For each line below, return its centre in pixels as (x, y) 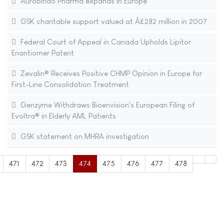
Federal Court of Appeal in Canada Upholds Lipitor (104, 42)
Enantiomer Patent (42, 53)
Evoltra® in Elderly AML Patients (63, 116)
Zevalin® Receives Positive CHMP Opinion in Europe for (110, 73)
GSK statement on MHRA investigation (83, 136)
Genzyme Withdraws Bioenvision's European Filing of (106, 105)
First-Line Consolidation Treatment (70, 84)
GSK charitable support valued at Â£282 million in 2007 (112, 21)
